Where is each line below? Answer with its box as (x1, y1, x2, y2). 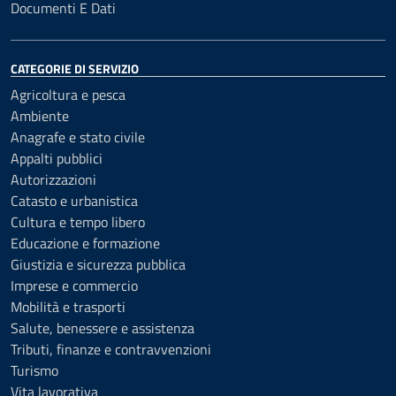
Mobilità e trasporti (11, 296, 126, 317)
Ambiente (11, 105, 69, 126)
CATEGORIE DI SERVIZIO (11, 59, 139, 78)
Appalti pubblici (11, 148, 103, 169)
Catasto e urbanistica (11, 190, 138, 211)
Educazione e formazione (11, 232, 160, 254)
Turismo (11, 360, 58, 381)
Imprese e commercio (11, 275, 138, 296)
